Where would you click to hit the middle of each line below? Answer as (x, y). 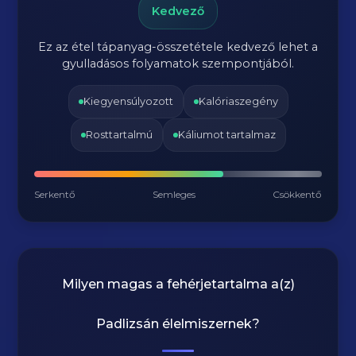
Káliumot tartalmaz (226, 135)
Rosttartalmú (119, 135)
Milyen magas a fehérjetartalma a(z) (178, 284)
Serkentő (55, 194)
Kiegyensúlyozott (128, 101)
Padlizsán (128, 324)
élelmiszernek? (209, 324)
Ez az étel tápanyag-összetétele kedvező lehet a (178, 47)
